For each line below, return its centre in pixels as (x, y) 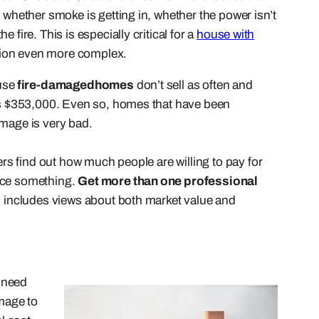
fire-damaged (54, 85)
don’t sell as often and (193, 85)
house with (226, 34)
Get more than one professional (168, 181)
